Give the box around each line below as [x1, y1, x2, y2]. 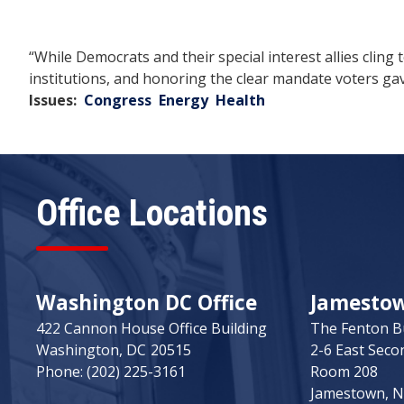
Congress [84, 89, 151, 110]
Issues [29, 89, 73, 110]
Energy [159, 89, 208, 110]
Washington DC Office [36, 288, 257, 317]
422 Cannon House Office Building [36, 317, 267, 338]
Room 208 [310, 361, 378, 381]
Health [216, 89, 265, 110]
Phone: [36, 361, 87, 381]
